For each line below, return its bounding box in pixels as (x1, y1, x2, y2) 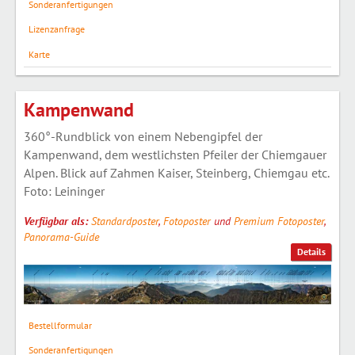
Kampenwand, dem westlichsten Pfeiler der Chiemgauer (24, 146, 326, 162)
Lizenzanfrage (28, 23, 85, 36)
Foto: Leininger (24, 182, 105, 199)
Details (296, 246, 326, 258)
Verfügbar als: (24, 213, 91, 228)
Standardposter (91, 213, 158, 228)
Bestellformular (28, 319, 92, 331)
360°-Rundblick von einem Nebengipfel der (24, 128, 262, 144)
